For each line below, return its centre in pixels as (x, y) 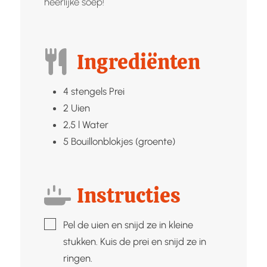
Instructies (129, 195)
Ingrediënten (139, 62)
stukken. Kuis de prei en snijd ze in (134, 241)
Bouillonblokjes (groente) (123, 141)
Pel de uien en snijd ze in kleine (128, 224)
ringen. (77, 258)
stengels (89, 91)
